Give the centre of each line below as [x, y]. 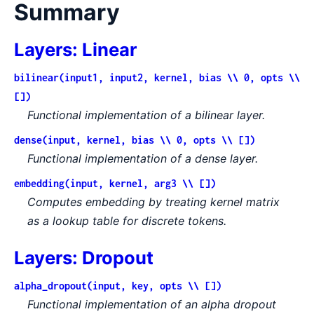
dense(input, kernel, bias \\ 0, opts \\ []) [135, 139]
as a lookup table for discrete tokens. [127, 220]
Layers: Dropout [84, 258]
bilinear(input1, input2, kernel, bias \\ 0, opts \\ [157, 77]
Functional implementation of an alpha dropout [152, 304]
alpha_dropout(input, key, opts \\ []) [118, 285]
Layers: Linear [75, 49]
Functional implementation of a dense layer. [143, 158]
